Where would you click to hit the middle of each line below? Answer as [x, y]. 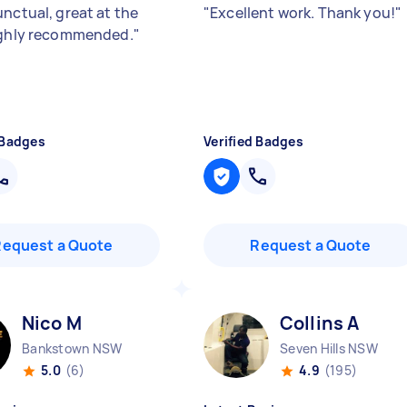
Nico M [52, 323]
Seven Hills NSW [329, 348]
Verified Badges [253, 141]
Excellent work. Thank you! [303, 13]
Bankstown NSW [72, 348]
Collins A [320, 323]
